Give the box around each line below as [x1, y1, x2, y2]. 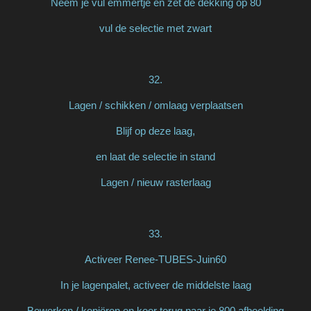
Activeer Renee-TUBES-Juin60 [85, 253, 226, 265]
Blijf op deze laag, [116, 124, 195, 137]
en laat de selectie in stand [96, 150, 215, 162]
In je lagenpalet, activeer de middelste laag [60, 278, 251, 291]
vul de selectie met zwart [99, 22, 212, 34]
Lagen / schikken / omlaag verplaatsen [68, 99, 243, 111]
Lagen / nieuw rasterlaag [100, 176, 211, 188]
